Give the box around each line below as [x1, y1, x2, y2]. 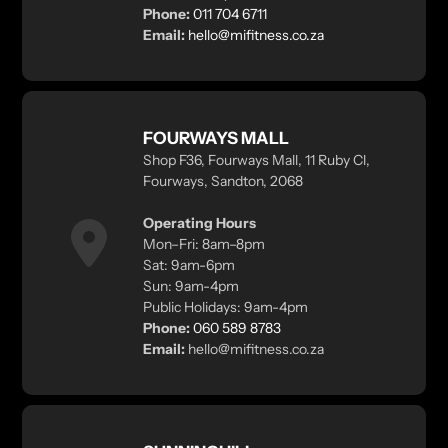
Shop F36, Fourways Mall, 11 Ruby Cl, [142, 151, 370, 170]
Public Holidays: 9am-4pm [142, 298, 308, 317]
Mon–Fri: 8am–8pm [142, 235, 265, 254]
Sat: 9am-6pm [142, 256, 235, 275]
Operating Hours [142, 214, 256, 233]
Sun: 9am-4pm [142, 277, 239, 296]
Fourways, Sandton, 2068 [142, 172, 303, 191]
